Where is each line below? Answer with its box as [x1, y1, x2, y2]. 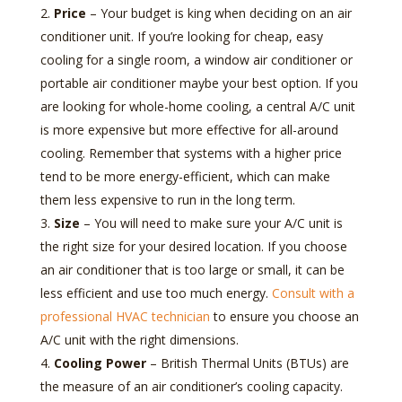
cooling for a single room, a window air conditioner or [39, 50, 353, 68]
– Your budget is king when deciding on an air [85, 4, 352, 22]
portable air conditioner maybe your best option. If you [39, 74, 358, 92]
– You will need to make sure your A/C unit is [79, 214, 343, 232]
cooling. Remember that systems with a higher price [39, 144, 342, 162]
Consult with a [271, 284, 354, 301]
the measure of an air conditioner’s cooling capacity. [39, 377, 343, 395]
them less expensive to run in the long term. [39, 190, 295, 208]
